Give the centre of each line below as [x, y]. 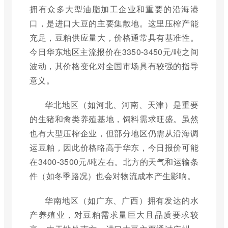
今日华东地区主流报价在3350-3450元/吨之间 [114, 52]
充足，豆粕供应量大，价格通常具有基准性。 [114, 38]
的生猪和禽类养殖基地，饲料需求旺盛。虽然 [114, 119]
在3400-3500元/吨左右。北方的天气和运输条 [114, 162]
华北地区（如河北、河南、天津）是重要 [122, 105]
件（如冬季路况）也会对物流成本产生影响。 [112, 176]
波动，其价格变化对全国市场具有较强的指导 [114, 66]
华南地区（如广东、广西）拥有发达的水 [122, 201]
